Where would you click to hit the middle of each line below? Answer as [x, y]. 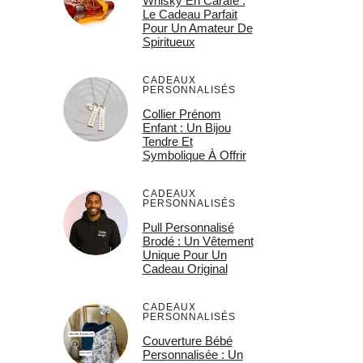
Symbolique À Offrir [194, 155]
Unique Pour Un [184, 254]
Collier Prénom [181, 113]
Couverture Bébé [187, 340]
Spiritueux [169, 42]
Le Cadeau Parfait [190, 15]
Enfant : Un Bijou [186, 127]
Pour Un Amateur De [197, 28]
